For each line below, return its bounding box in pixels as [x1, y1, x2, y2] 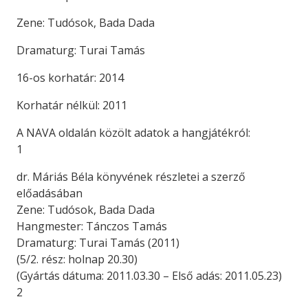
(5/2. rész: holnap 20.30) [16, 252, 137, 267]
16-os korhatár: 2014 [16, 70, 124, 86]
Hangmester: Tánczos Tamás [16, 219, 167, 234]
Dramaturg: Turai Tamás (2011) [16, 235, 179, 251]
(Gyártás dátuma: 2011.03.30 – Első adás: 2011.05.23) [16, 268, 282, 284]
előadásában [16, 186, 82, 201]
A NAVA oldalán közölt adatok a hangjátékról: [16, 125, 250, 141]
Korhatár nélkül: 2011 [16, 98, 127, 113]
